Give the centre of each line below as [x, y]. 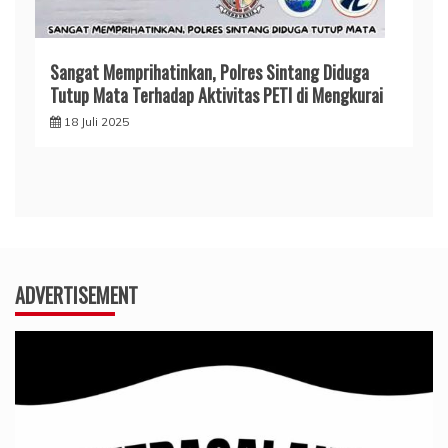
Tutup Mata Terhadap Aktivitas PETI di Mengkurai [216, 94]
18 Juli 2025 [96, 121]
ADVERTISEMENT [76, 294]
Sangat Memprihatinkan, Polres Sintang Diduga [209, 71]
